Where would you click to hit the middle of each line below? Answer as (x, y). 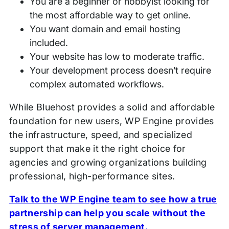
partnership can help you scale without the (107, 213)
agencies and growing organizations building (108, 162)
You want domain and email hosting (105, 29)
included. (49, 42)
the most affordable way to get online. (110, 15)
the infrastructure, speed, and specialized (101, 134)
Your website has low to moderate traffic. (117, 56)
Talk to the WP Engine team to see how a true (113, 199)
